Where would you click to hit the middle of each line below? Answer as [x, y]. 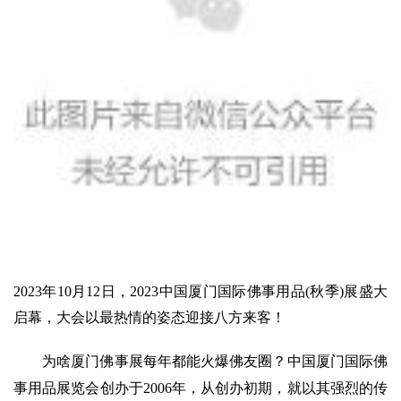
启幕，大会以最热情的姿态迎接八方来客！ [149, 318]
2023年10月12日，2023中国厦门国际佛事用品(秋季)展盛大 [200, 292]
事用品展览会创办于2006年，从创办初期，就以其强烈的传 [200, 388]
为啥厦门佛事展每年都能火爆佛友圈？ [165, 362]
